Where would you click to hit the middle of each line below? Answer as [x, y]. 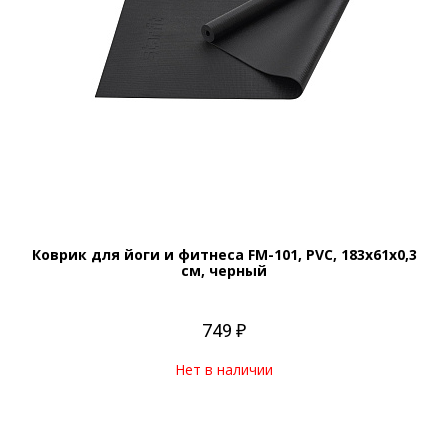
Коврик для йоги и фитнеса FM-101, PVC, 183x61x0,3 [224, 254]
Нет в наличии [224, 369]
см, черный [224, 270]
